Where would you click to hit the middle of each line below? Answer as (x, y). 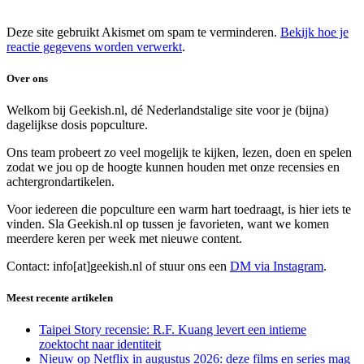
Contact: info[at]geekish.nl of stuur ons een (118, 266)
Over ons (27, 78)
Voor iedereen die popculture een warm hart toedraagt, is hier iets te (179, 210)
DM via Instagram (277, 266)
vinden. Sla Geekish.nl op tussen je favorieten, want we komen (168, 224)
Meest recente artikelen (60, 298)
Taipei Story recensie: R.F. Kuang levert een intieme (173, 330)
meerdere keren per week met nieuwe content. (124, 239)
